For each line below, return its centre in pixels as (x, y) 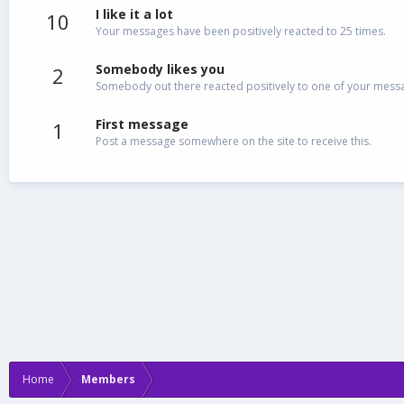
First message (142, 124)
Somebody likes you (160, 69)
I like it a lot (134, 14)
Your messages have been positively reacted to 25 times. (241, 32)
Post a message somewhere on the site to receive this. (234, 141)
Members (108, 379)
